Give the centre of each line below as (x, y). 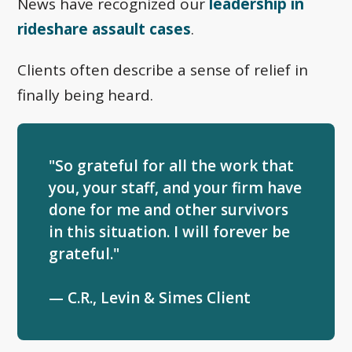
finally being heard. (86, 95)
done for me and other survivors (169, 210)
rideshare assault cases (104, 29)
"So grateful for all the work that (172, 166)
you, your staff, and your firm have (176, 188)
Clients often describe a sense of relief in (163, 70)
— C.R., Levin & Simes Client (150, 298)
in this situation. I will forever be (170, 232)
